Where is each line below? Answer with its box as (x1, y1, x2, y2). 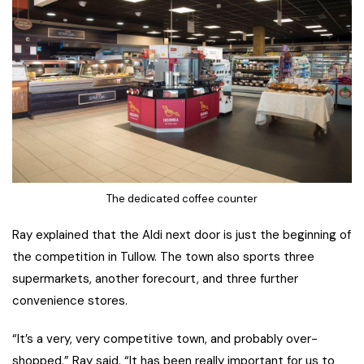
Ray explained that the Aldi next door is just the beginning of (12, 226, 351, 243)
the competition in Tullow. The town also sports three (12, 248, 314, 265)
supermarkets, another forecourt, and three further (12, 270, 298, 287)
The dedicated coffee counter (106, 192, 258, 206)
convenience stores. (12, 292, 128, 309)
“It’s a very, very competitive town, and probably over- (12, 330, 318, 347)
